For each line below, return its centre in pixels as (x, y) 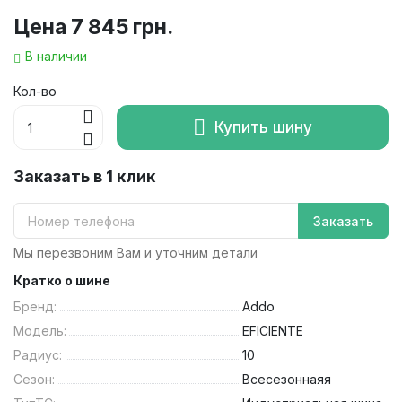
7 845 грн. (122, 27)
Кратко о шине (62, 281)
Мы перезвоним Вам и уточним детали (135, 253)
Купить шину (263, 128)
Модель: (40, 331)
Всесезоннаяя (286, 380)
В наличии (56, 57)
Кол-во (35, 92)
